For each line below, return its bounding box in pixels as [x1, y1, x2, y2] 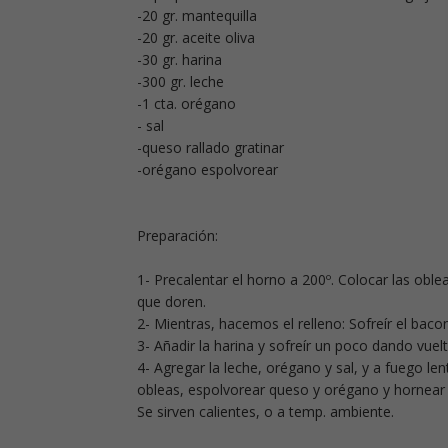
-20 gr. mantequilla [137, 6, 257, 26]
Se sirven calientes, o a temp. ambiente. [137, 402, 394, 422]
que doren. [137, 292, 206, 312]
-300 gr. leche [137, 72, 224, 92]
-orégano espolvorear [137, 160, 278, 180]
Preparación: [137, 226, 218, 246]
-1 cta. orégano [137, 94, 236, 114]
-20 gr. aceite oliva [137, 28, 255, 48]
